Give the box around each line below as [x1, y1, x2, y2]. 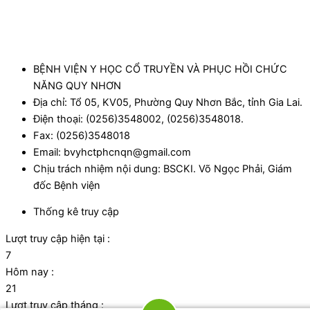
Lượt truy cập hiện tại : [6, 232, 110, 245]
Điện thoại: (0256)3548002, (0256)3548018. [33, 112, 244, 125]
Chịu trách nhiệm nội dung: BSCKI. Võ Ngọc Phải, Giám [33, 162, 292, 175]
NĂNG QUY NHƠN [33, 79, 121, 92]
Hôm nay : [6, 266, 54, 278]
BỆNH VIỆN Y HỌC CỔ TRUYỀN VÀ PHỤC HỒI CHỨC [33, 62, 287, 75]
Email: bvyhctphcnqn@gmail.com [33, 145, 191, 158]
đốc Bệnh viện [33, 179, 100, 192]
